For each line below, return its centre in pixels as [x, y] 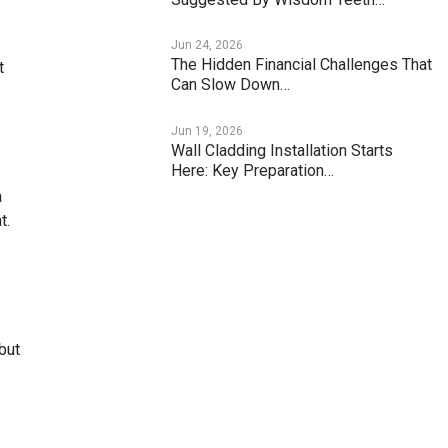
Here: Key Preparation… [253, 171]
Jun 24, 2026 [207, 45]
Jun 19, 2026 [207, 131]
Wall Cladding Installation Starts [282, 151]
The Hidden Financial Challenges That [302, 65]
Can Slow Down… [231, 85]
